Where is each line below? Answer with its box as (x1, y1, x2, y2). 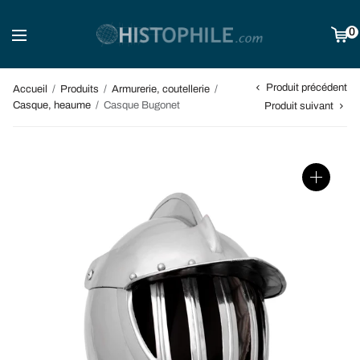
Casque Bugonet (101, 99, 180, 111)
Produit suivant (264, 100, 333, 112)
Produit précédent (266, 82, 347, 93)
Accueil (13, 83, 47, 95)
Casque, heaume (13, 99, 91, 111)
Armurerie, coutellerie (112, 83, 210, 95)
